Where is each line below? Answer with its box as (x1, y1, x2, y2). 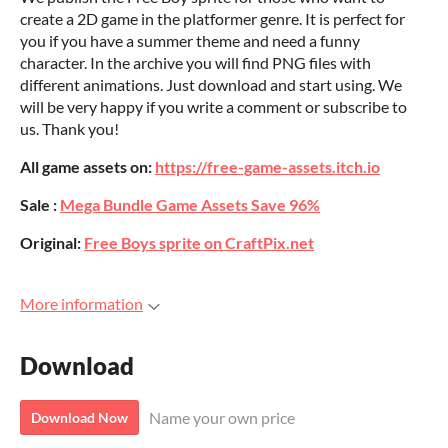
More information (20, 294, 143, 313)
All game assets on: (20, 157, 155, 176)
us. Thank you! (20, 119, 119, 138)
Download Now (31, 409, 128, 427)
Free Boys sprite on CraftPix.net (84, 233, 314, 252)
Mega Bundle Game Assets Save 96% (60, 195, 320, 214)
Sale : (20, 195, 60, 214)
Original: (20, 233, 84, 252)
